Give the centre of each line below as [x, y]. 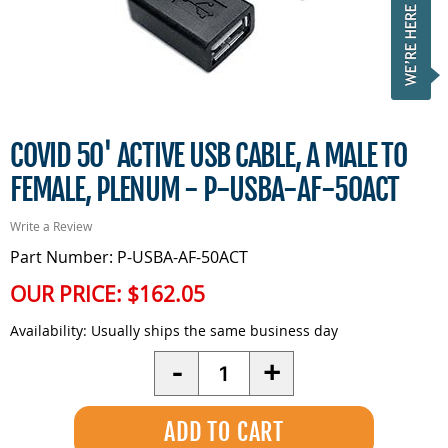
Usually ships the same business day [212, 330]
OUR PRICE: [68, 294]
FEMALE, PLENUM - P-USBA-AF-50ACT [205, 189]
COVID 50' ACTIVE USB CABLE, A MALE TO [208, 155]
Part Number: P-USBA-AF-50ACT [129, 257]
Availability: [48, 330]
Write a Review [51, 226]
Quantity [230, 362]
